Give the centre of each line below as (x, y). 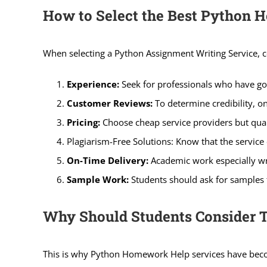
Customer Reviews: (109, 103)
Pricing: (83, 122)
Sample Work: (97, 179)
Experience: (93, 84)
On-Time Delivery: (107, 160)
